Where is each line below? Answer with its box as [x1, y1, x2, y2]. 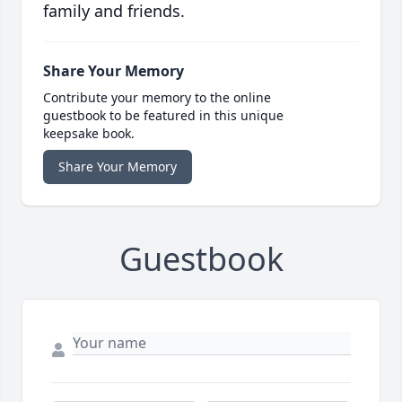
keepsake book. [43, 125, 135, 143]
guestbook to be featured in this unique [43, 107, 284, 125]
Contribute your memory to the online [43, 89, 271, 107]
